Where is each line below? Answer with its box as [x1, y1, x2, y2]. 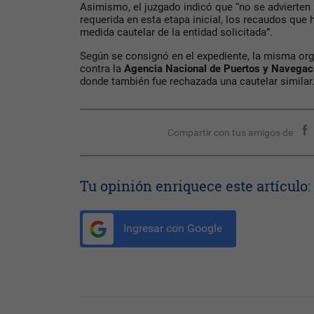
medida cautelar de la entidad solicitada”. [80, 26, 273, 39]
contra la [80, 62, 124, 76]
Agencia [124, 62, 163, 76]
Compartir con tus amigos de [168, 127, 294, 139]
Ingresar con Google [121, 221, 222, 235]
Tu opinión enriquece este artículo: [80, 177, 310, 196]
